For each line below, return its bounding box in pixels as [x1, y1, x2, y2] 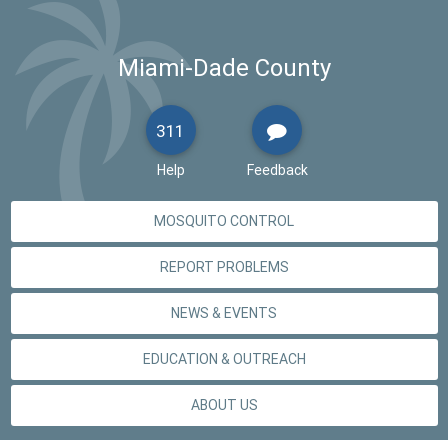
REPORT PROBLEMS [159, 257, 289, 276]
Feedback [246, 160, 308, 179]
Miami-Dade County [117, 53, 331, 83]
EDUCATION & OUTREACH [142, 349, 306, 368]
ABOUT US [190, 395, 258, 414]
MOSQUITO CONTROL [154, 211, 294, 230]
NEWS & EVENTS [171, 303, 277, 322]
